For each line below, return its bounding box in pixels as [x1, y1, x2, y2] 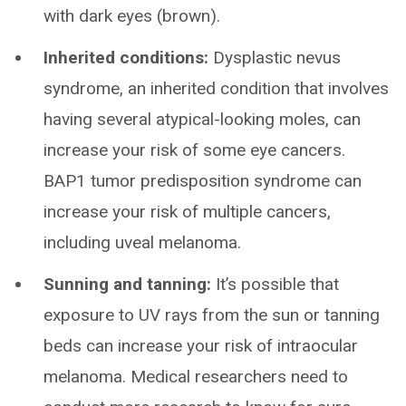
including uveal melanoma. [43, 231, 241, 253]
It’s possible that [211, 273, 339, 295]
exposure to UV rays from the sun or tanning [43, 304, 380, 325]
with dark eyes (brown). [43, 5, 220, 26]
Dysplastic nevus [208, 46, 341, 68]
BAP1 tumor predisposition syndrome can [43, 169, 362, 191]
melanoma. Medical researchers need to [43, 365, 348, 387]
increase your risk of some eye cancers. [43, 139, 345, 160]
